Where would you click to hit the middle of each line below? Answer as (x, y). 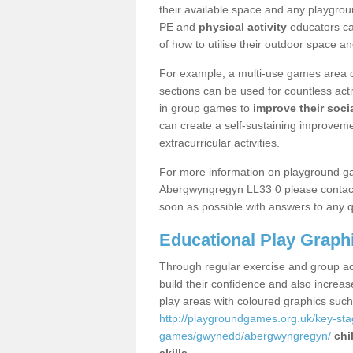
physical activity (243, 27)
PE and (179, 27)
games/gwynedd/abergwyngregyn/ (245, 336)
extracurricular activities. (219, 143)
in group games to (206, 108)
